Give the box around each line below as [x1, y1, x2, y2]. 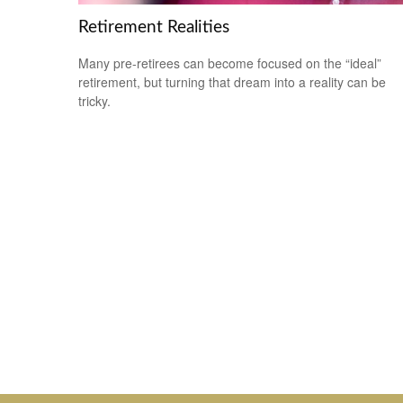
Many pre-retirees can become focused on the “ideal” [78, 53, 381, 72]
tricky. [78, 91, 111, 110]
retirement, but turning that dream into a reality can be [78, 72, 386, 91]
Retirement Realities [78, 18, 229, 36]
